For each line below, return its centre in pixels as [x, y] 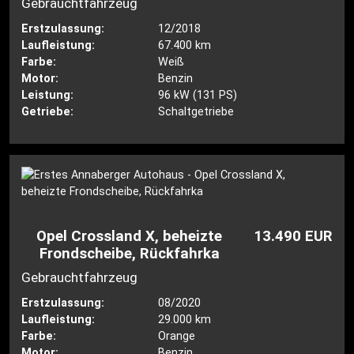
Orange [176, 337]
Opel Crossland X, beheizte [130, 236]
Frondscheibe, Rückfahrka [129, 253]
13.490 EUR [293, 236]
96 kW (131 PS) [197, 95]
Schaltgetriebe [196, 111]
